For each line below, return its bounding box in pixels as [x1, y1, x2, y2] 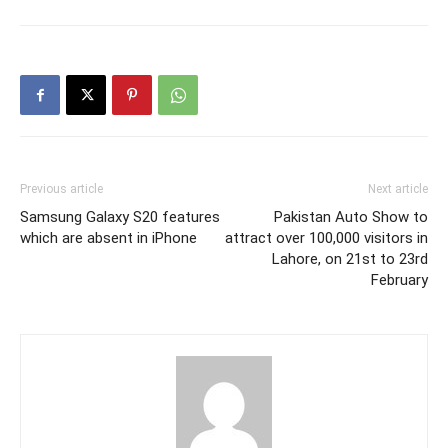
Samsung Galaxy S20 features [20, 208, 220, 227]
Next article [368, 182, 428, 197]
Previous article [20, 182, 103, 197]
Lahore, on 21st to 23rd [272, 250, 428, 269]
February [371, 271, 428, 290]
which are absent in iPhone [20, 229, 197, 248]
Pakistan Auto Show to [274, 208, 428, 227]
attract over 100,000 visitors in [225, 229, 428, 248]
